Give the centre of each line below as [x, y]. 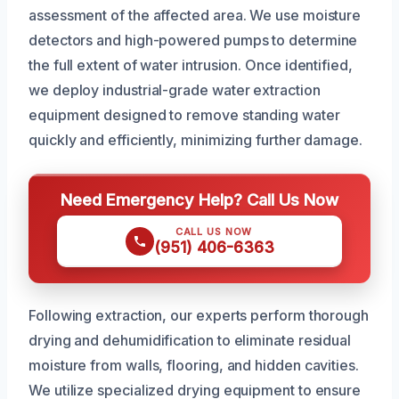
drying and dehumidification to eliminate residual [190, 340]
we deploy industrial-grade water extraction [175, 90]
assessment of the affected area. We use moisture [195, 15]
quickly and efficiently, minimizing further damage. [195, 139]
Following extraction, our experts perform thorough [199, 315]
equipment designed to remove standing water [184, 114]
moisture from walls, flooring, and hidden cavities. [194, 365]
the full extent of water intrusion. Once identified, [191, 65]
